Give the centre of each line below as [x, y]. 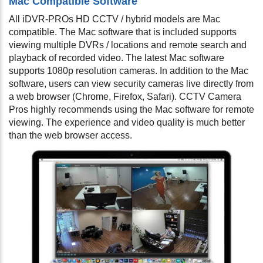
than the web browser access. [70, 135]
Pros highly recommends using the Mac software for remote [131, 109]
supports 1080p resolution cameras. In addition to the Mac [129, 70]
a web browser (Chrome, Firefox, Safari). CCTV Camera [125, 96]
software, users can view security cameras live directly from [131, 83]
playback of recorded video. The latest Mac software [117, 58]
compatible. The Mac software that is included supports [123, 32]
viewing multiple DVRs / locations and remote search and [128, 45]
